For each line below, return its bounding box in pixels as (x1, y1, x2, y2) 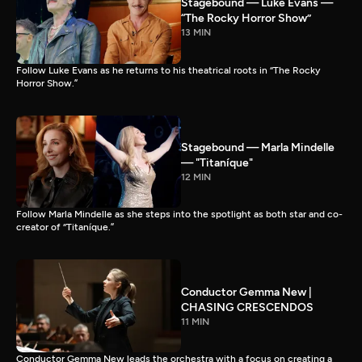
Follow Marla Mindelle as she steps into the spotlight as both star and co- (16, 208, 343, 221)
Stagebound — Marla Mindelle (181, 140, 335, 154)
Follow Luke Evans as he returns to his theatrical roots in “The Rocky (16, 64, 320, 76)
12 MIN (181, 170, 211, 183)
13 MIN (181, 27, 211, 39)
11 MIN (181, 315, 209, 327)
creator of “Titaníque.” (16, 221, 114, 234)
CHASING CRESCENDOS (181, 300, 314, 314)
